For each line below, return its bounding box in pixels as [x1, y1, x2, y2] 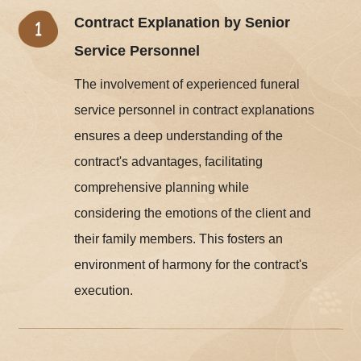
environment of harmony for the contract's [74, 258, 309, 272]
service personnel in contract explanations [74, 103, 315, 118]
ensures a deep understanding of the [74, 129, 284, 143]
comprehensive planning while [74, 180, 250, 195]
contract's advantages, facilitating [74, 155, 263, 169]
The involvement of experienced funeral [74, 77, 301, 92]
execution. [74, 284, 134, 298]
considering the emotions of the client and [74, 206, 312, 221]
